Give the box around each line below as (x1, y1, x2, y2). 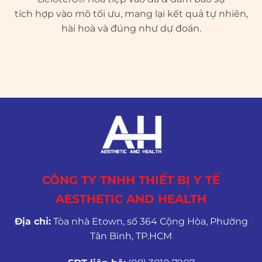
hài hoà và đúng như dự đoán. (61, 22, 201, 34)
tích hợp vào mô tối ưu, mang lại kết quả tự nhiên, (14, 8, 248, 19)
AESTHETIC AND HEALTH (56, 192, 206, 206)
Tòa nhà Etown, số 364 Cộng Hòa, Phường (50, 216, 248, 227)
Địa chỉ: (14, 216, 51, 227)
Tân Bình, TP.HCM (90, 230, 172, 242)
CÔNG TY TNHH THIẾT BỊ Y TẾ (42, 173, 220, 188)
